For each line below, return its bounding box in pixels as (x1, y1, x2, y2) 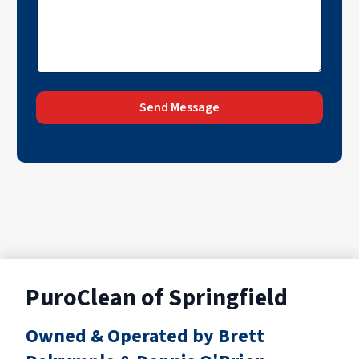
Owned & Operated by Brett (26, 321, 264, 350)
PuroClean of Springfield (26, 280, 288, 315)
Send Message (139, 99, 220, 117)
